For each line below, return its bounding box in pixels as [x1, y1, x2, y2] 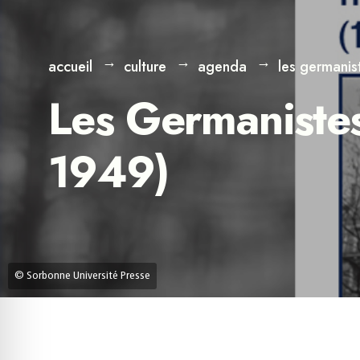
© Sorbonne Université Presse [14, 269, 150, 282]
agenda [198, 56, 247, 78]
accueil [48, 56, 92, 78]
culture [124, 56, 166, 78]
